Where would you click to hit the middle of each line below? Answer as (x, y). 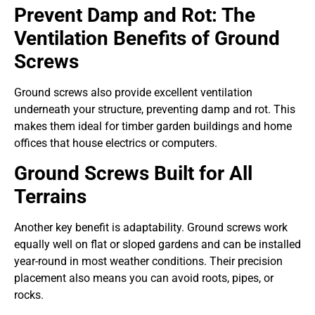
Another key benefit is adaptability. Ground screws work (151, 228)
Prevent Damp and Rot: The (135, 15)
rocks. (29, 295)
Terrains (50, 197)
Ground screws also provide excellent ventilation (133, 92)
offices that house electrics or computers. (116, 143)
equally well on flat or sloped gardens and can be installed (157, 245)
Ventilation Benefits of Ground (147, 38)
